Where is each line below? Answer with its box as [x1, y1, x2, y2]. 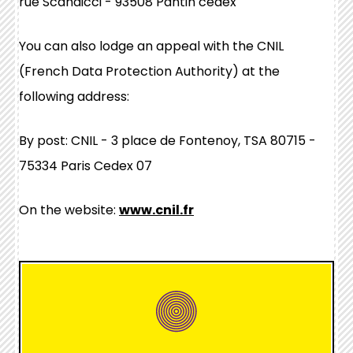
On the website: [19, 201, 119, 219]
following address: [19, 87, 129, 106]
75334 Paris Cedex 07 [19, 157, 152, 175]
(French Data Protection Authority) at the [19, 62, 280, 80]
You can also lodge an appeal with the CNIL [19, 37, 284, 55]
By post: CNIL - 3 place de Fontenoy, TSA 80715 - [19, 132, 316, 150]
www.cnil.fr [119, 201, 194, 219]
